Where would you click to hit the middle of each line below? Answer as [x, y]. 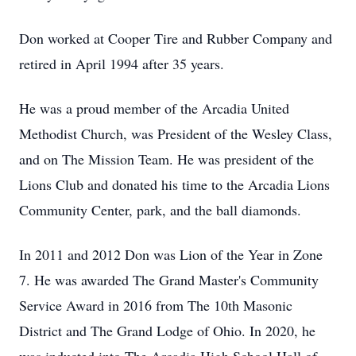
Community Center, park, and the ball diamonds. [160, 210]
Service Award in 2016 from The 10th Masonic [156, 305]
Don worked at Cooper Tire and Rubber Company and [176, 38]
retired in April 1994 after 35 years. [122, 64]
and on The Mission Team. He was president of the [166, 159]
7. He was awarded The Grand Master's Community [169, 280]
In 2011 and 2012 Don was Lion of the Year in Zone [171, 254]
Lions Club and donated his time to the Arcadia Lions [174, 184]
